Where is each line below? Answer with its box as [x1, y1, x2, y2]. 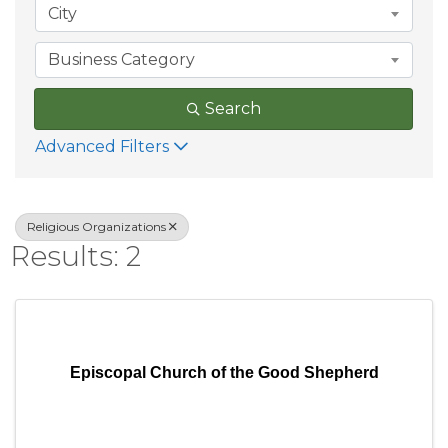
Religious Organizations [27, 219, 166, 234]
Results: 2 [10, 239, 141, 273]
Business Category [48, 50, 195, 69]
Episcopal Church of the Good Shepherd [69, 364, 379, 381]
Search [204, 99, 261, 118]
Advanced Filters [35, 137, 169, 156]
